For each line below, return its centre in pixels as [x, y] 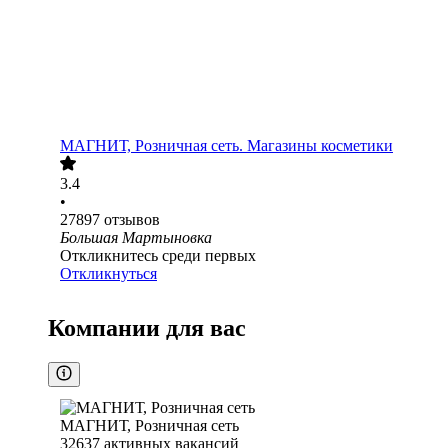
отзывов [132, 220]
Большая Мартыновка [136, 238]
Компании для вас [147, 328]
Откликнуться [108, 274]
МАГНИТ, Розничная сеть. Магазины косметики [226, 146]
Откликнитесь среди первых [158, 256]
